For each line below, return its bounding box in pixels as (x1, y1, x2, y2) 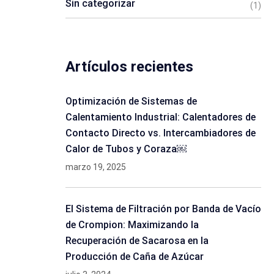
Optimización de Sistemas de (65, 95, 197, 107)
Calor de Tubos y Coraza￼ (65, 143, 187, 155)
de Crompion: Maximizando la (65, 219, 199, 231)
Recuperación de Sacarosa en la (65, 235, 209, 246)
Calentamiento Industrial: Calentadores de (65, 111, 256, 123)
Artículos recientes (65, 58, 193, 75)
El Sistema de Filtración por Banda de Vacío (65, 203, 261, 215)
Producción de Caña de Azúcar (65, 251, 204, 262)
